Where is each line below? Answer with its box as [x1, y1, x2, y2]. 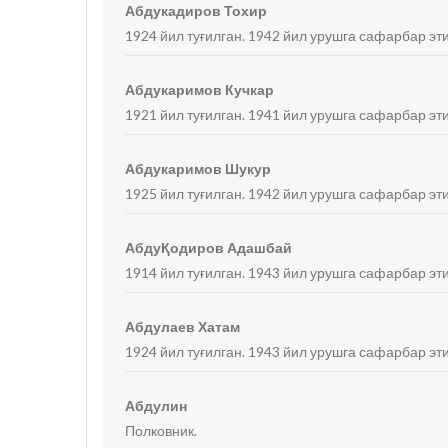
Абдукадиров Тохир [125, 2, 268, 19]
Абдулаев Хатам [125, 318, 241, 335]
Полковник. [125, 422, 198, 439]
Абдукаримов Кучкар [125, 81, 275, 98]
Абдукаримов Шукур [125, 160, 272, 177]
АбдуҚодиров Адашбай [125, 239, 293, 256]
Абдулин [125, 397, 188, 414]
